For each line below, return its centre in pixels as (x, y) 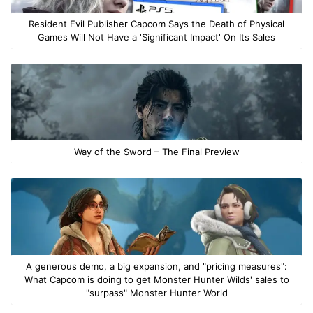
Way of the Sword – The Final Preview (156, 151)
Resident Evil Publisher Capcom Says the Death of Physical (156, 23)
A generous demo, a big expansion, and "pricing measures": (156, 266)
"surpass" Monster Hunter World (156, 292)
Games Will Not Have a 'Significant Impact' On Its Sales (156, 37)
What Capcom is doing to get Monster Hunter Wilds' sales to (156, 279)
